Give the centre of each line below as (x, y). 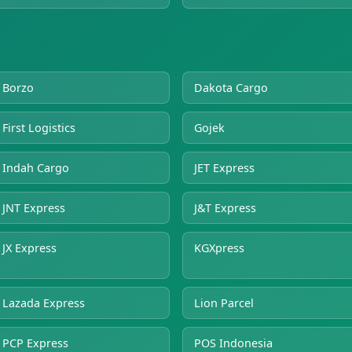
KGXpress (219, 247)
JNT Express (34, 207)
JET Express (224, 167)
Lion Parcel (224, 302)
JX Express (29, 247)
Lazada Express (44, 302)
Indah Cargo (36, 167)
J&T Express (225, 207)
